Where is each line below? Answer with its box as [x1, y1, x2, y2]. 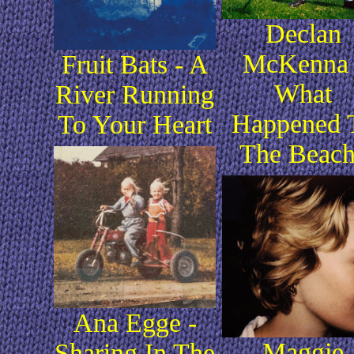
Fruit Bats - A [61, 50, 209, 80]
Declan [265, 18, 341, 48]
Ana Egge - [73, 308, 197, 338]
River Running [55, 80, 214, 110]
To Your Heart [58, 110, 212, 140]
